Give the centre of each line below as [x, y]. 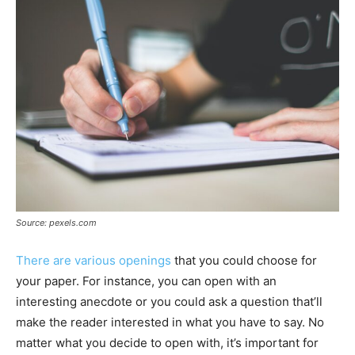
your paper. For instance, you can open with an [146, 281]
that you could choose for [244, 260]
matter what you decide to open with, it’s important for [167, 342]
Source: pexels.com [56, 222]
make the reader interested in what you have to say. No [170, 322]
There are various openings [94, 260]
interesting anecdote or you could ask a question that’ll [169, 301]
